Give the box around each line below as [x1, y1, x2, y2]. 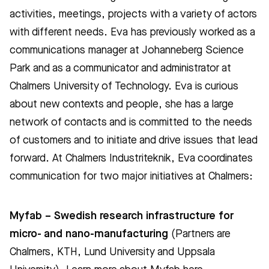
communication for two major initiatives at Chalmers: [10, 171, 253, 183]
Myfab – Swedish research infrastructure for [10, 211, 234, 222]
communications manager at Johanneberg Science [10, 45, 244, 56]
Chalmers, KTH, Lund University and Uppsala [10, 247, 215, 258]
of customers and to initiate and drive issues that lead [10, 135, 258, 147]
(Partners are [168, 229, 231, 240]
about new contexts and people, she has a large [10, 99, 234, 110]
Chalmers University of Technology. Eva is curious [10, 81, 238, 92]
